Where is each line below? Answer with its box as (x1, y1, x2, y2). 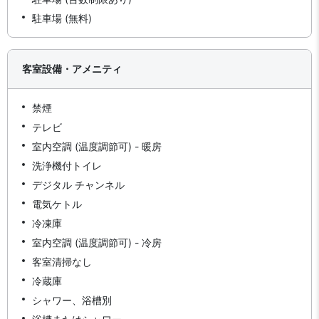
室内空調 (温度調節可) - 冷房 (32, 236, 162, 249)
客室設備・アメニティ (22, 63, 122, 75)
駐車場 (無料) (32, 12, 92, 24)
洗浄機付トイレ (32, 159, 102, 172)
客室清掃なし (32, 256, 92, 268)
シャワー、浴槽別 (32, 294, 112, 306)
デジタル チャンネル (32, 179, 125, 191)
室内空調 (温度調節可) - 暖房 (32, 140, 162, 152)
